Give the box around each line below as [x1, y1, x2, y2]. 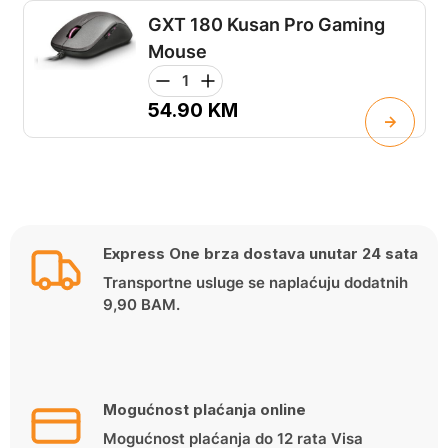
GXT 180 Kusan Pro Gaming [147, 13, 385, 35]
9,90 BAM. [102, 295, 180, 315]
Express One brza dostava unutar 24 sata [102, 244, 418, 264]
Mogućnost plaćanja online [102, 399, 306, 419]
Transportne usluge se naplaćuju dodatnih [102, 273, 408, 293]
